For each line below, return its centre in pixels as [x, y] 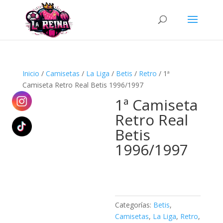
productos [21, 22]
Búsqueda [20, 8]
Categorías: [134, 205]
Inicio [31, 73]
